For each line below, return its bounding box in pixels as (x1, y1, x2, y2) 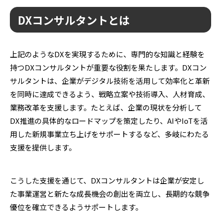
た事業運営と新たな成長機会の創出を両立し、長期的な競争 (10, 188, 210, 199)
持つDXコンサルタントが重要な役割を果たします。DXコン (10, 62, 207, 73)
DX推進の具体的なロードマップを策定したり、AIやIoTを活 (10, 115, 208, 126)
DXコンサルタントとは (18, 11, 130, 28)
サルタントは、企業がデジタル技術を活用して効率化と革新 (10, 75, 210, 86)
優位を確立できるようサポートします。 (10, 201, 143, 212)
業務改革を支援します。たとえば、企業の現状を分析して (10, 102, 202, 112)
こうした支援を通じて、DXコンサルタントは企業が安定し (10, 175, 204, 185)
